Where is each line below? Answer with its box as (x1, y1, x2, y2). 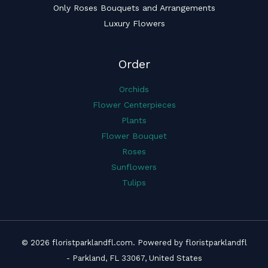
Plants (121, 115, 147, 125)
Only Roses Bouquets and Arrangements (53, 3, 215, 13)
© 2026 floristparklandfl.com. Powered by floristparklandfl (21, 238, 247, 247)
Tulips (122, 178, 146, 187)
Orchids (119, 84, 149, 94)
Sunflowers (111, 162, 157, 172)
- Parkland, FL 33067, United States (66, 254, 202, 263)
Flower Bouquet (101, 131, 167, 141)
